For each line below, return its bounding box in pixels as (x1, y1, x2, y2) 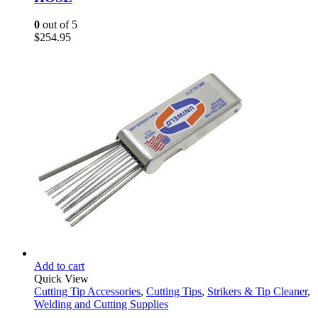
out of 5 (40, 18, 77, 31)
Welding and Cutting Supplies (34, 298, 168, 311)
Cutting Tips (146, 285, 202, 298)
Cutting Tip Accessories (34, 285, 141, 298)
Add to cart (34, 260, 84, 273)
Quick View (34, 273, 89, 285)
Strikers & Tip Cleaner (207, 285, 307, 298)
